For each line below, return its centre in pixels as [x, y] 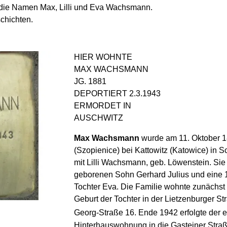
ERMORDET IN [103, 106]
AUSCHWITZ [99, 118]
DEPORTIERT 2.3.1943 [117, 94]
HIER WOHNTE [103, 57]
